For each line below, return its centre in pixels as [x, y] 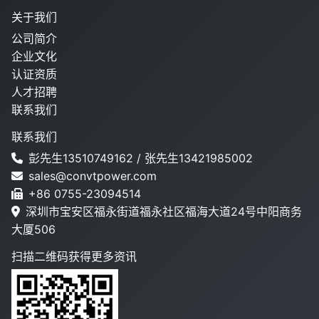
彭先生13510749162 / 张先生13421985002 [141, 158]
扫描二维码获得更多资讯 [74, 256]
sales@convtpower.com [93, 176]
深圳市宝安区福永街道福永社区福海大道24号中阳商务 [164, 211]
